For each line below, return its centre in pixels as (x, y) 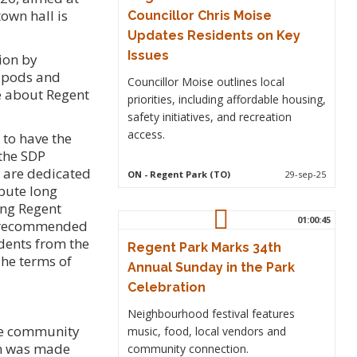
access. (146, 134)
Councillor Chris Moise (199, 15)
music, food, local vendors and (206, 331)
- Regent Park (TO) (186, 174)
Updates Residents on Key (214, 35)
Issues (148, 55)
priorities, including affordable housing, (226, 99)
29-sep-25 (306, 174)
